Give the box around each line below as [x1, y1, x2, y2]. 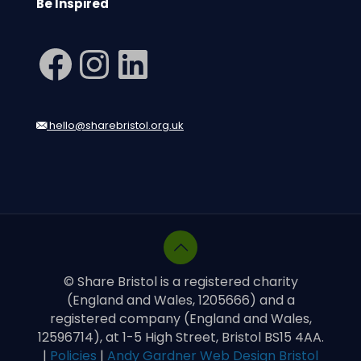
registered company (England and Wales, [49, 309, 312, 328]
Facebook [35, 49, 130, 77]
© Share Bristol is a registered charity [63, 272, 298, 291]
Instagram [74, 49, 176, 77]
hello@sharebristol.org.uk [47, 118, 184, 133]
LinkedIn [113, 49, 192, 77]
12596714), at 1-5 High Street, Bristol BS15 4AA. [37, 328, 324, 346]
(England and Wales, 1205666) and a [66, 291, 295, 309]
